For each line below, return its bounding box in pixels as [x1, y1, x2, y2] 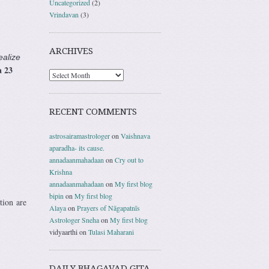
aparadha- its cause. [49, 142, 104, 153]
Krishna [49, 166, 72, 177]
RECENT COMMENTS [49, 106, 137, 117]
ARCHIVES [49, 45, 93, 56]
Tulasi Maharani [88, 226, 134, 237]
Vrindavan [49, 9, 79, 19]
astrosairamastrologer [49, 130, 110, 141]
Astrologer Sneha [49, 214, 99, 225]
